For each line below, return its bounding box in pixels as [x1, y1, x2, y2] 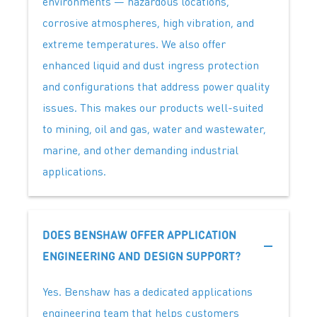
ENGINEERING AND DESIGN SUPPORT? [42, 248, 241, 264]
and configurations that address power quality [42, 79, 270, 94]
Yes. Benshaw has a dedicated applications [42, 284, 253, 299]
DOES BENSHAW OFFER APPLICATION [42, 227, 236, 243]
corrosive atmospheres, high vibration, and [42, 15, 254, 30]
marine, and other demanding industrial [42, 142, 238, 158]
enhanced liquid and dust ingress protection [42, 57, 259, 73]
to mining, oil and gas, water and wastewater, [42, 121, 266, 137]
